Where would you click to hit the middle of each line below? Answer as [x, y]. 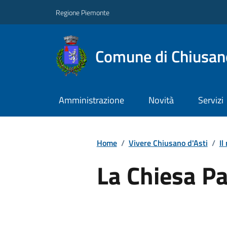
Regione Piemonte [83, 12]
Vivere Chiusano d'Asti [168, 143]
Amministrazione [91, 100]
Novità [161, 100]
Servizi [211, 100]
